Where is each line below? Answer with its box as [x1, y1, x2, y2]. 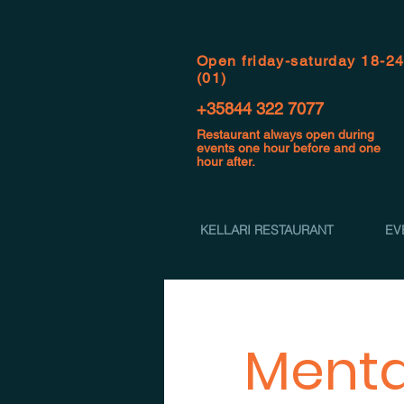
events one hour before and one [197, 141, 381, 155]
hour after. [197, 154, 255, 169]
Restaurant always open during [197, 127, 374, 142]
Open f [197, 52, 247, 69]
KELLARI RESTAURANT [199, 222, 334, 238]
